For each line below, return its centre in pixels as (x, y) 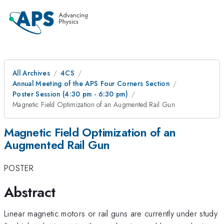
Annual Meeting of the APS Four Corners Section (91, 83)
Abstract (30, 192)
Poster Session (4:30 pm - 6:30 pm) (70, 94)
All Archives (31, 73)
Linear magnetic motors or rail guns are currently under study (111, 213)
